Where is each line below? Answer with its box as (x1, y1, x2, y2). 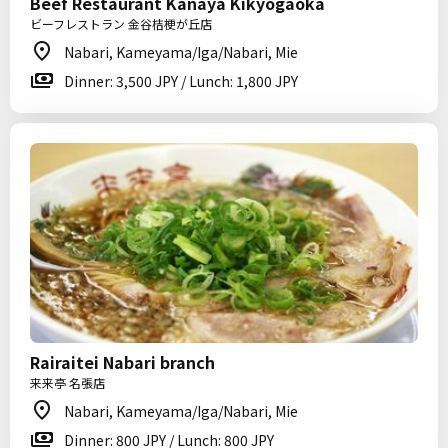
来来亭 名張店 (30, 374, 105, 391)
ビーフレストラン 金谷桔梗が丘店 (30, 15, 212, 32)
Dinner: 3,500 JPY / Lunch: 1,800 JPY (64, 71, 298, 91)
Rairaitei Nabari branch (30, 350, 215, 374)
